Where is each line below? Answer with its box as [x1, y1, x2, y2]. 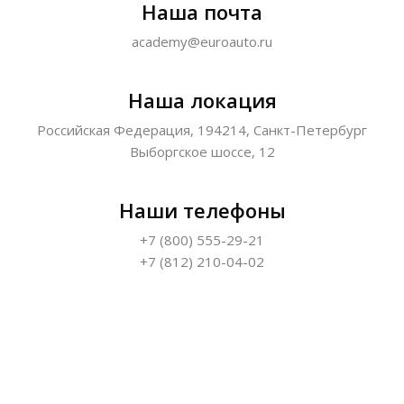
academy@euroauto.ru [132, 32, 272, 50]
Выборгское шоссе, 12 [129, 142, 275, 161]
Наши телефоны [118, 197, 286, 224]
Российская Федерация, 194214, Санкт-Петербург [37, 121, 367, 139]
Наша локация [127, 87, 277, 114]
